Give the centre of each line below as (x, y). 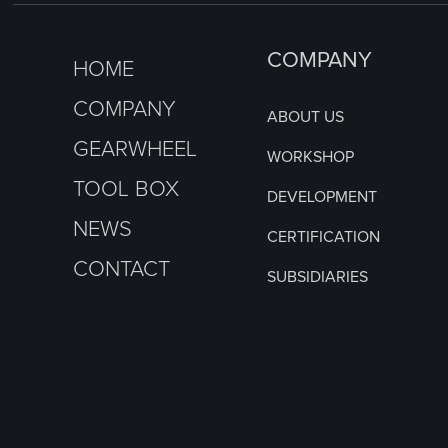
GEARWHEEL (135, 149)
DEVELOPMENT (322, 196)
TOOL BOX (126, 189)
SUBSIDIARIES (318, 276)
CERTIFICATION (324, 236)
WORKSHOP (311, 156)
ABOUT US (306, 116)
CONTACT (122, 269)
